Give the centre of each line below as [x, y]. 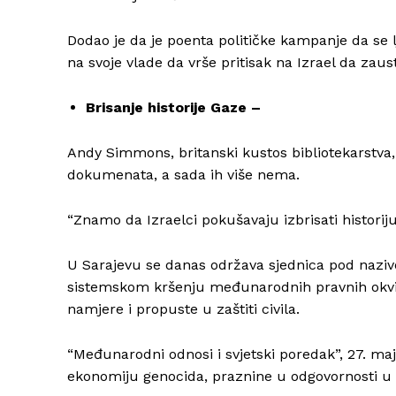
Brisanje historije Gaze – [173, 108]
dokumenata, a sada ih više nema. [183, 175]
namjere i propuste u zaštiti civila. [183, 309]
